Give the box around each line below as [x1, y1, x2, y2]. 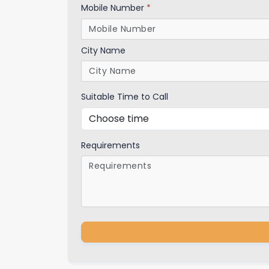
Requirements [81, 139, 140, 151]
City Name [81, 44, 125, 56]
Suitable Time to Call [81, 91, 168, 103]
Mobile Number [81, 2, 147, 14]
